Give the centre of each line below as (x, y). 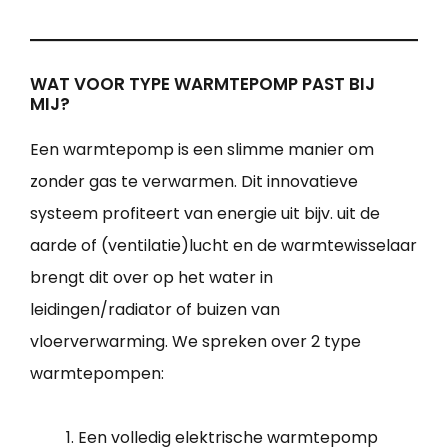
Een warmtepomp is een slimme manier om (202, 150)
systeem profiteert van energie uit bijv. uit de (205, 214)
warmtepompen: (97, 374)
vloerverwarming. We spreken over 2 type (195, 342)
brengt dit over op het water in (151, 278)
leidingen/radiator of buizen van (155, 310)
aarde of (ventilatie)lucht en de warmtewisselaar (223, 246)
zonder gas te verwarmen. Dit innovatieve (194, 182)
